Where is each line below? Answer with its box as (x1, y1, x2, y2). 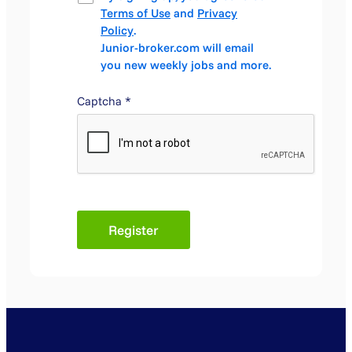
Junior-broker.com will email (101, 40, 254, 56)
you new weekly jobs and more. (101, 57, 271, 73)
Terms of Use (101, 5, 170, 21)
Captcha (77, 93, 125, 109)
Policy (101, 23, 134, 38)
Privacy (197, 5, 237, 21)
